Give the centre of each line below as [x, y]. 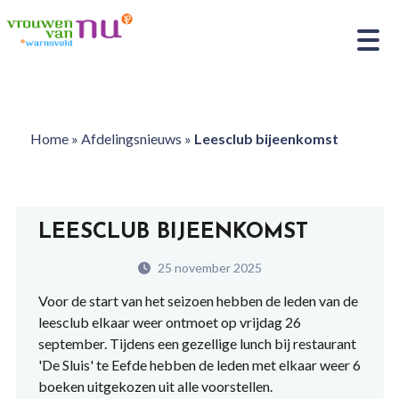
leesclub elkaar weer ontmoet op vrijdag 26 [169, 322]
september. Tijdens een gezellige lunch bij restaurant [197, 343]
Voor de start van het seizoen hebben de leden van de [198, 301]
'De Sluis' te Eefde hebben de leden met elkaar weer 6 [199, 365]
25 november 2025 [208, 268]
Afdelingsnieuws [131, 138]
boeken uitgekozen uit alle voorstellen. [155, 386]
